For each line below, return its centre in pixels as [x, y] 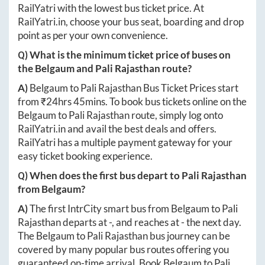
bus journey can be [189, 236]
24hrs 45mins [76, 102]
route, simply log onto [176, 115]
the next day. [213, 222]
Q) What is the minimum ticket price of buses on [124, 55]
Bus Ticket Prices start [190, 88]
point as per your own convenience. [93, 35]
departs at [85, 222]
